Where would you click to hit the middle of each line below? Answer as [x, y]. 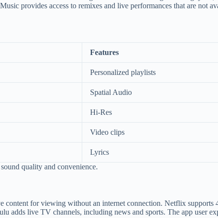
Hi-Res [101, 112]
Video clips [107, 132]
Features [104, 52]
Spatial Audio [111, 92]
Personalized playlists [123, 72]
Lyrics [100, 152]
